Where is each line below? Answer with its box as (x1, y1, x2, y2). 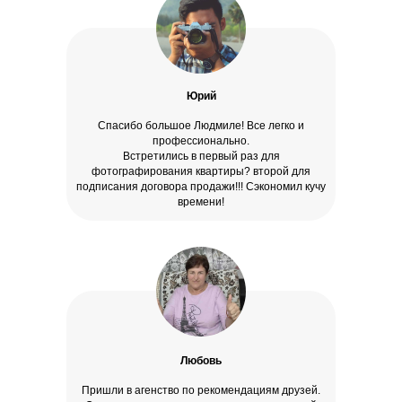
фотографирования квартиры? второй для (92, 165, 310, 179)
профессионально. (153, 135, 249, 148)
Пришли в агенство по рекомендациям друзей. (82, 384, 320, 398)
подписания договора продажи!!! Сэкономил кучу (76, 180, 326, 194)
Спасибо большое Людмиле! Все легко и (98, 119, 304, 133)
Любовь (180, 354, 222, 368)
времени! (178, 196, 224, 209)
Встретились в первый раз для (122, 150, 280, 163)
